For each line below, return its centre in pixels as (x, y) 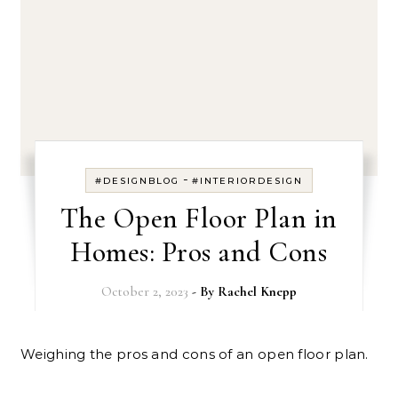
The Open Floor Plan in (199, 218)
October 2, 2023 (144, 291)
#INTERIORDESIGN (247, 181)
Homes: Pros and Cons (199, 252)
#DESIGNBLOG (137, 181)
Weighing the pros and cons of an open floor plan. (202, 354)
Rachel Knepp (257, 291)
